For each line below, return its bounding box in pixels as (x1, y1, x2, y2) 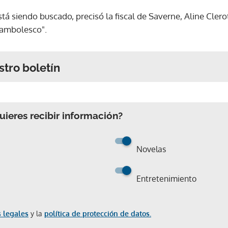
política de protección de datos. (44, 209, 151, 218)
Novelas (136, 144, 166, 154)
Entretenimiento (136, 173, 196, 184)
